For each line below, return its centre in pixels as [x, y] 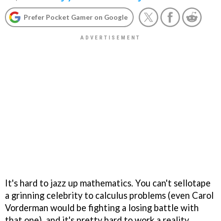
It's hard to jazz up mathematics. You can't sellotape [108, 183]
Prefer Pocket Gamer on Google [76, 17]
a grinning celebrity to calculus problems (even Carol [109, 195]
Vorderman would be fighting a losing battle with [102, 207]
